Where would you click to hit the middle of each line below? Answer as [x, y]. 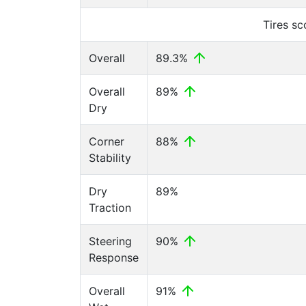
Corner [107, 141]
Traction [110, 208]
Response [114, 258]
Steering [110, 241]
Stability [110, 158]
